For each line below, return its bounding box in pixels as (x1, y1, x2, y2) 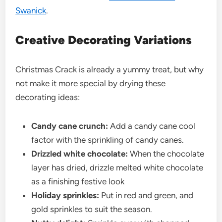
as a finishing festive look (31, 176, 125, 186)
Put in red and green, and (101, 190, 194, 200)
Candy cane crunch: (31, 120, 109, 131)
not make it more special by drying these (15, 78, 166, 88)
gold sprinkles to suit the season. (31, 204, 153, 214)
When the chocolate (130, 148, 205, 159)
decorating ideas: (15, 92, 80, 102)
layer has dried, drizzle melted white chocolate (31, 162, 204, 172)
